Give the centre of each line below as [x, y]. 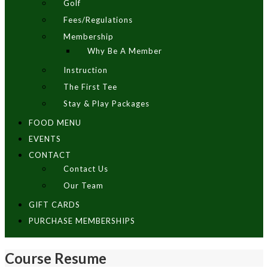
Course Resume [56, 258]
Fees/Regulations [98, 20]
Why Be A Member [125, 51]
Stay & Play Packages [106, 103]
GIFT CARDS [54, 205]
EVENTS [45, 139]
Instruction [86, 70]
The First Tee [90, 87]
